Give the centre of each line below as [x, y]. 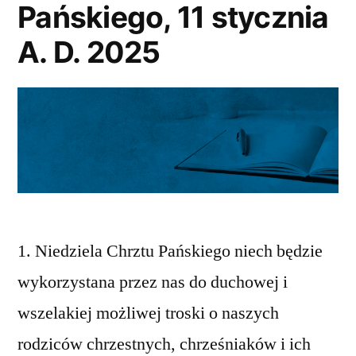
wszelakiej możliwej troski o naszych [148, 313]
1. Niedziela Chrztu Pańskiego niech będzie [170, 251]
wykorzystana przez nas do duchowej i [153, 282]
